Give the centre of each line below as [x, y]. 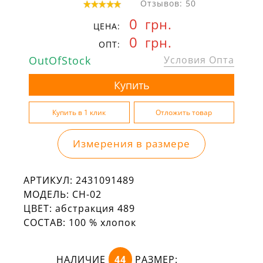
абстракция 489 [95, 209]
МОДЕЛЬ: [46, 195]
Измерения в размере [131, 144]
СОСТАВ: [45, 223]
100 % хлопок [102, 223]
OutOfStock [60, 61]
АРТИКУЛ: [48, 181]
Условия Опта [199, 60]
